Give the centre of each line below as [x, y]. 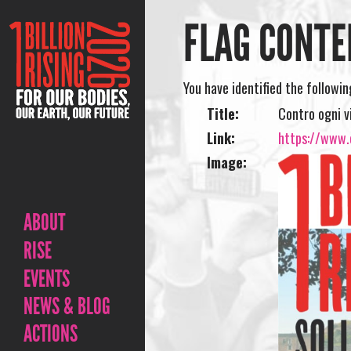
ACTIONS [51, 334]
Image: [227, 162]
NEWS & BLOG [67, 306]
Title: [223, 114]
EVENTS [47, 279]
